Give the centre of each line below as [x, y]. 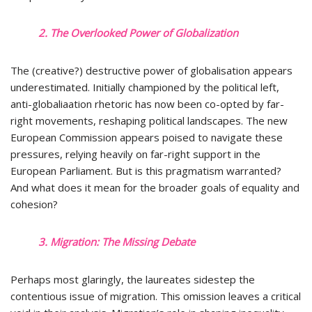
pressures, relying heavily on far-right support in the [135, 154]
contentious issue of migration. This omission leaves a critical [156, 296]
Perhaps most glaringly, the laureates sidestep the [133, 279]
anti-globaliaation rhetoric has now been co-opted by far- [147, 104]
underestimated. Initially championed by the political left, [145, 87]
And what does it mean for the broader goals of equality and [155, 187]
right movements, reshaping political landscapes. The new [149, 120]
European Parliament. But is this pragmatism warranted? [146, 171]
